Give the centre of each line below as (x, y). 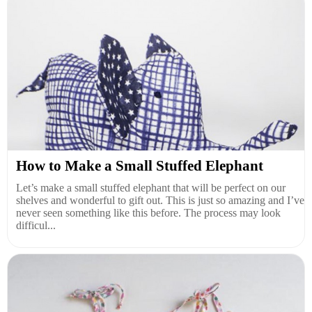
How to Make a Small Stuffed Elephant (140, 165)
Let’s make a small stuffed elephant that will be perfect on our (151, 187)
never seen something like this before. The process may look (148, 212)
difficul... (36, 225)
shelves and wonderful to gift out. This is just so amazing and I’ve (160, 200)
